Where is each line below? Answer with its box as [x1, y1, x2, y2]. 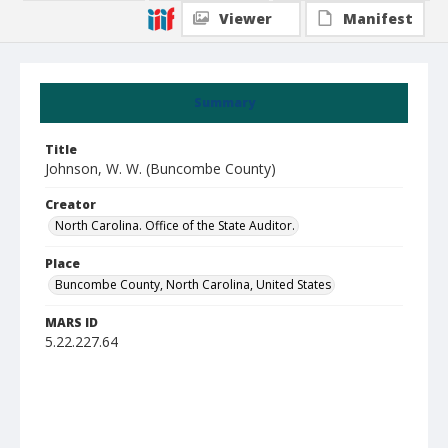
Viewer [219, 9, 272, 28]
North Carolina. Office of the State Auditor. [55, 217, 295, 234]
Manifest [343, 9, 413, 28]
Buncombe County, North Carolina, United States [55, 276, 331, 293]
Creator [45, 196, 96, 213]
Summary [193, 94, 255, 111]
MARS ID [45, 314, 98, 331]
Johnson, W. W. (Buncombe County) [45, 159, 276, 178]
